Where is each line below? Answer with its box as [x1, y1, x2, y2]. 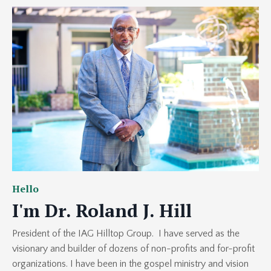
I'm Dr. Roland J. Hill [12, 198, 192, 223]
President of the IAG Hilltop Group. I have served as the [12, 228, 240, 240]
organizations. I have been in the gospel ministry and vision [12, 258, 249, 270]
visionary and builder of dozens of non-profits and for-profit [12, 243, 255, 255]
